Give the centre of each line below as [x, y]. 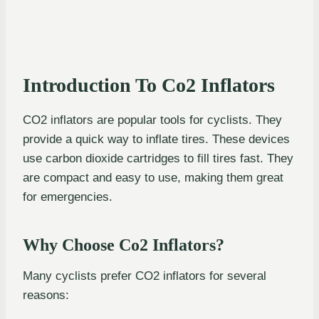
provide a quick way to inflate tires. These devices [156, 140]
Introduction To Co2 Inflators [149, 85]
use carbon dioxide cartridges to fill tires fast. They [158, 159]
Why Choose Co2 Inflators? [124, 245]
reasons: [46, 296]
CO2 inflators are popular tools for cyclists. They [152, 120]
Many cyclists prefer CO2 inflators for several [145, 276]
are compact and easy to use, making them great [153, 178]
